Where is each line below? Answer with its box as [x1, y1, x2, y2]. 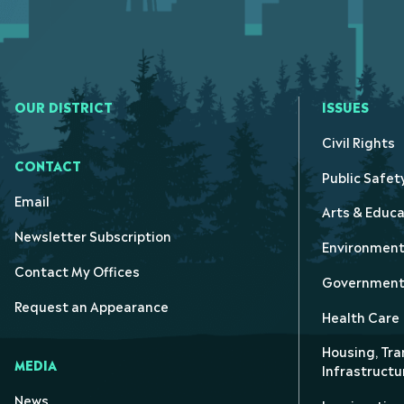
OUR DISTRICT [14, 96, 113, 115]
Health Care [322, 306, 399, 326]
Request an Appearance [14, 295, 169, 315]
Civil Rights [322, 131, 395, 151]
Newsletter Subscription [14, 225, 171, 244]
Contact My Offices [14, 260, 140, 280]
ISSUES [322, 96, 369, 115]
